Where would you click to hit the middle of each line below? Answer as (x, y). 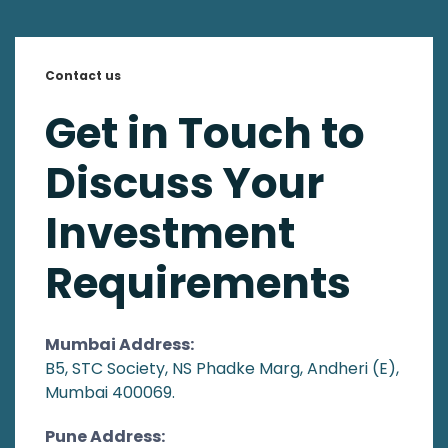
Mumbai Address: (119, 344)
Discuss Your (184, 183)
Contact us (83, 75)
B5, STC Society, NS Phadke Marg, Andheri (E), (222, 368)
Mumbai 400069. (110, 392)
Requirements (198, 283)
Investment (170, 233)
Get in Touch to (205, 133)
